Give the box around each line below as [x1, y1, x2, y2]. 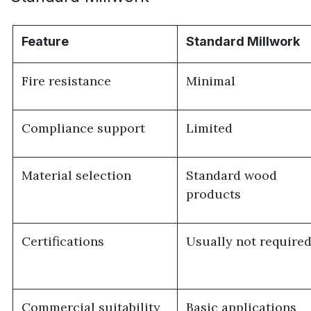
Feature [22, 33, 69, 49]
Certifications [22, 233, 105, 249]
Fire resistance [22, 72, 112, 89]
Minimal [186, 72, 236, 89]
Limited [186, 119, 233, 136]
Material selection [22, 167, 132, 183]
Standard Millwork [186, 33, 301, 49]
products [186, 185, 242, 202]
